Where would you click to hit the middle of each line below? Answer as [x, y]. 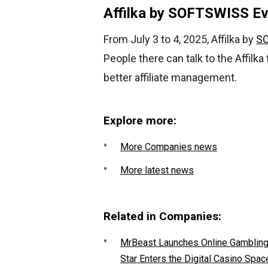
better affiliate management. [170, 78]
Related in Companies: [162, 217]
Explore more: [140, 121]
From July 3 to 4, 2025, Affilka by [180, 39]
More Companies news [169, 147]
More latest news [157, 170]
